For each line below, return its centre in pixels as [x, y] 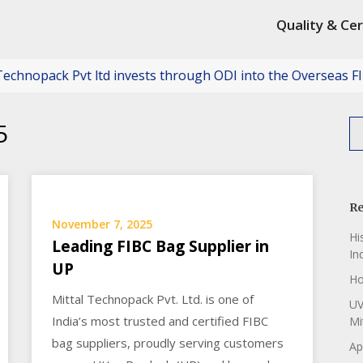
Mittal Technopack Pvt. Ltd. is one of [153, 299]
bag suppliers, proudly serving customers [168, 343]
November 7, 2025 [102, 224]
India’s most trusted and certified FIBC [160, 321]
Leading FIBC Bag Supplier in [161, 246]
